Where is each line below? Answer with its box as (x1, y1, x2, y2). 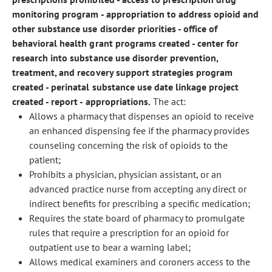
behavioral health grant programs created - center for (12, 37, 239, 49)
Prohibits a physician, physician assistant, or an (29, 168, 222, 180)
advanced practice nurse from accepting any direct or (29, 183, 246, 195)
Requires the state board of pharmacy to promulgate (29, 212, 245, 224)
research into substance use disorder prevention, (12, 52, 219, 64)
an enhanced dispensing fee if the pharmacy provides (29, 124, 250, 137)
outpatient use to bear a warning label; (29, 241, 191, 253)
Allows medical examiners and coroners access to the (29, 256, 250, 268)
